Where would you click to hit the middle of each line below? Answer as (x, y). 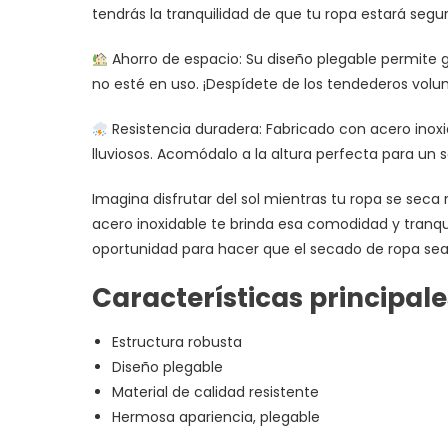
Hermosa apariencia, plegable (216, 417)
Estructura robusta (177, 342)
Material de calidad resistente (215, 392)
